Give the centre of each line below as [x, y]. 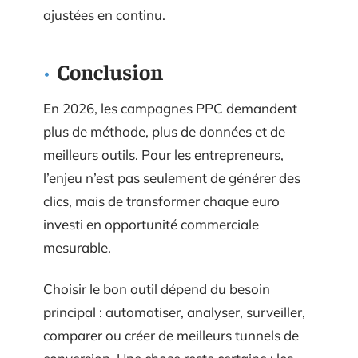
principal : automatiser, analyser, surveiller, [174, 312]
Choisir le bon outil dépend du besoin [157, 288]
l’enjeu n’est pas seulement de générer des [172, 178]
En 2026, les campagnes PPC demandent [170, 108]
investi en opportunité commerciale [151, 224]
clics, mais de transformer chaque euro [161, 201]
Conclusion [110, 71]
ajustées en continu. [104, 15]
